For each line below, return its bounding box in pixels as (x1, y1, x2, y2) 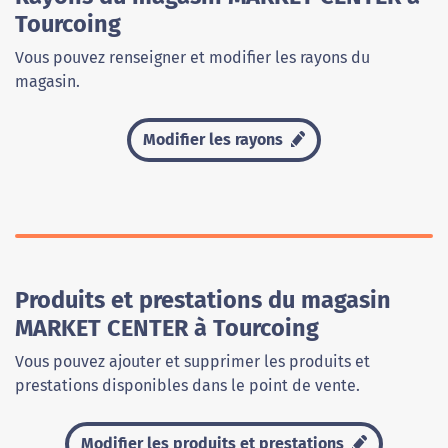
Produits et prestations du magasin (15, 286, 391, 314)
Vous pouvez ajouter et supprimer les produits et (15, 352, 370, 371)
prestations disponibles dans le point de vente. (15, 376, 360, 395)
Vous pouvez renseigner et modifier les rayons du (15, 48, 370, 67)
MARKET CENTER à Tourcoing (15, 314, 319, 342)
